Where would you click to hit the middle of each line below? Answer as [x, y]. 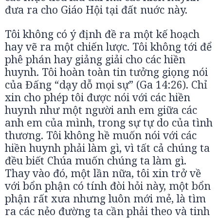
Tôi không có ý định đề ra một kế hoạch [102, 34]
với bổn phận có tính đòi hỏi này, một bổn [108, 186]
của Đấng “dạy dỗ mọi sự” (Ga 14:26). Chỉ [106, 84]
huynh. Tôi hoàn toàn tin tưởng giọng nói [106, 72]
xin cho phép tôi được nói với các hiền [98, 97]
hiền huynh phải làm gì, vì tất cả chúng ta [107, 148]
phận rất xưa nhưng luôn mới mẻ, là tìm [105, 198]
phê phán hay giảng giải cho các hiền [95, 59]
